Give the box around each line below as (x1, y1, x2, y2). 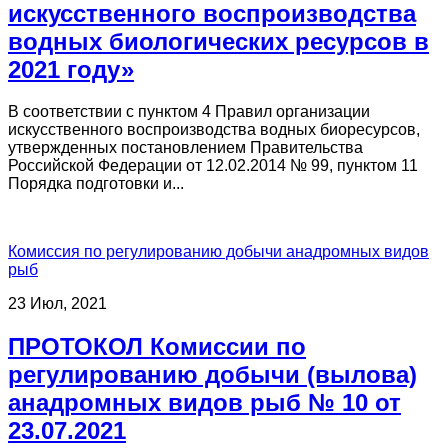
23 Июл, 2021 (8, 295, 107, 313)
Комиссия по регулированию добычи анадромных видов (8, 243, 429, 261)
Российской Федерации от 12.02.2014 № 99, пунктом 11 (8, 157, 418, 175)
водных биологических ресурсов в (8, 27, 429, 55)
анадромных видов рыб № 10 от (8, 389, 401, 417)
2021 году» (8, 55, 134, 83)
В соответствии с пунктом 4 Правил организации (8, 103, 370, 121)
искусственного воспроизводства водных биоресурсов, (8, 121, 420, 139)
